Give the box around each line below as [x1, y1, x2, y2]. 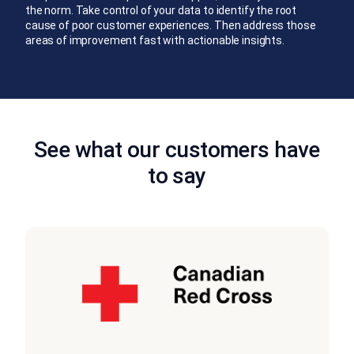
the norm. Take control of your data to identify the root [25, 3, 297, 17]
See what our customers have [34, 136, 320, 163]
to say [148, 162, 206, 189]
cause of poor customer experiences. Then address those [25, 18, 316, 32]
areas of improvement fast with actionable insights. [25, 33, 284, 47]
